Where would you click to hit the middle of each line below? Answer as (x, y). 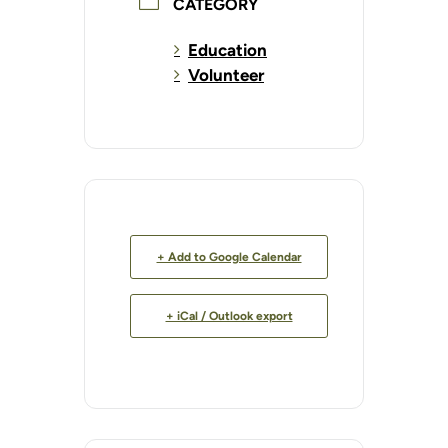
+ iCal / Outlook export (229, 316)
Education (227, 50)
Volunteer (226, 75)
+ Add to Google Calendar (229, 257)
